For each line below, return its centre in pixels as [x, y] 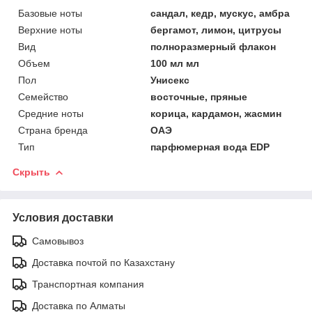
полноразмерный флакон [213, 46]
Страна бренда [53, 130]
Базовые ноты [50, 13]
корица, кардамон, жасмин [216, 113]
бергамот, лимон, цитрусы [216, 30]
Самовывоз [58, 241]
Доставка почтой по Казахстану [103, 262]
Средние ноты [51, 113]
